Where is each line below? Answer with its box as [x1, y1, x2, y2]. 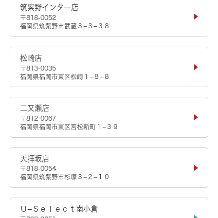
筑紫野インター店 [20, 3, 78, 12]
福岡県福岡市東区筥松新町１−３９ [20, 124, 119, 130]
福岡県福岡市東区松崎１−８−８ [20, 73, 110, 80]
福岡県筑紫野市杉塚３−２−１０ [20, 174, 110, 181]
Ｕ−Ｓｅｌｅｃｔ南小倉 [20, 205, 98, 213]
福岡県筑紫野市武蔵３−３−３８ [20, 23, 110, 30]
